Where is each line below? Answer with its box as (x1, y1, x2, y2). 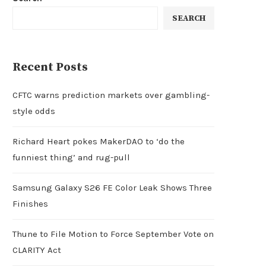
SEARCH (172, 12, 205, 24)
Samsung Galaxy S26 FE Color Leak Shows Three (12, 182, 212, 193)
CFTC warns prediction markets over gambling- (12, 90, 210, 100)
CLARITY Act (12, 245, 61, 255)
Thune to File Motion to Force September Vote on (12, 229, 214, 239)
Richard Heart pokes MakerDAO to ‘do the (12, 136, 185, 147)
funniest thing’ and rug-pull (12, 152, 130, 163)
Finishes (12, 198, 48, 209)
